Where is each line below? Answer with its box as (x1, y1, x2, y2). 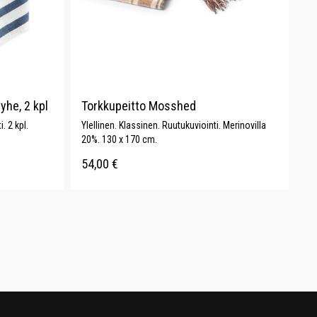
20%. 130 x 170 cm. (81, 134, 157, 145)
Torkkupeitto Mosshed (81, 98, 196, 113)
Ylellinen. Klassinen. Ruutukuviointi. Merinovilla (81, 120, 266, 131)
